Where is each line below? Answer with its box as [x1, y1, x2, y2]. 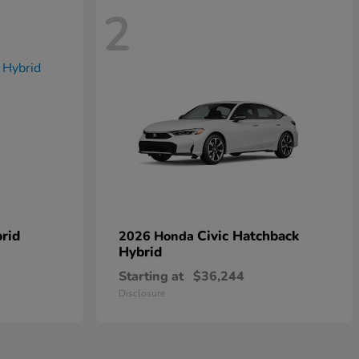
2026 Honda [119, 228, 197, 246]
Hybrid [119, 243, 162, 262]
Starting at [119, 268, 184, 286]
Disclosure [119, 287, 165, 301]
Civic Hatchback [197, 227, 299, 246]
